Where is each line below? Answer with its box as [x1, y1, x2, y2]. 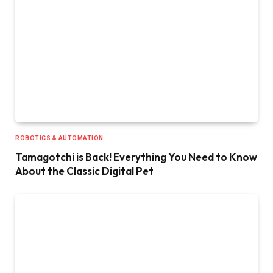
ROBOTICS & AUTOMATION [15, 135, 104, 142]
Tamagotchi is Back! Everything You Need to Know [15, 151, 257, 164]
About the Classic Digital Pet [15, 165, 154, 178]
